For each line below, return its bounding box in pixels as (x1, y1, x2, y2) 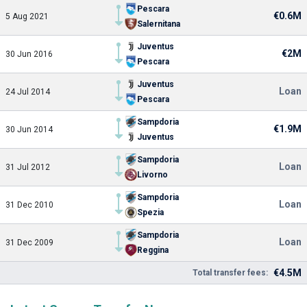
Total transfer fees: (193, 268, 268, 278)
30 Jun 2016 (5, 49, 53, 59)
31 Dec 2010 (5, 200, 53, 210)
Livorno (137, 170, 168, 180)
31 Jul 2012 (5, 162, 50, 172)
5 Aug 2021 (5, 12, 49, 21)
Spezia (137, 208, 164, 217)
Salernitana (137, 19, 180, 29)
